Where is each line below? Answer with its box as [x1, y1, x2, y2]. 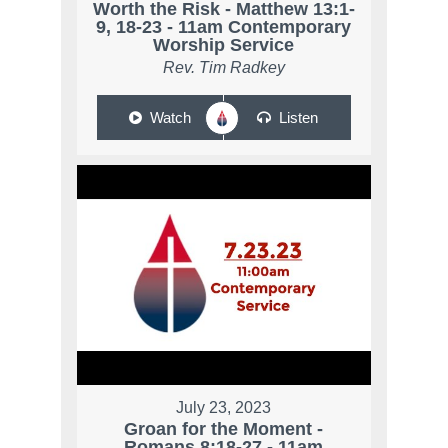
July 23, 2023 [176, 399, 272, 417]
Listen [278, 109, 318, 127]
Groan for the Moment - [124, 419, 324, 440]
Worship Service [153, 35, 295, 56]
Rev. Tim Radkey [162, 59, 285, 77]
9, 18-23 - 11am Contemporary [96, 17, 352, 38]
